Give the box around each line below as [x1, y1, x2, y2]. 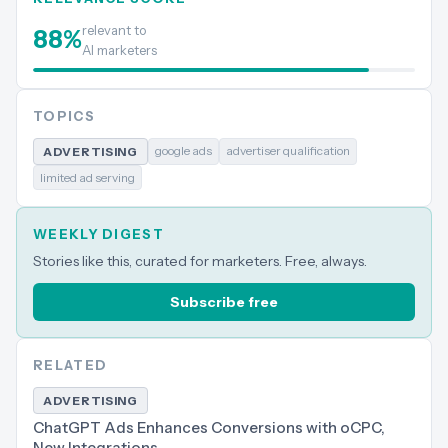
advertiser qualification [225, 143, 350, 158]
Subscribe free [170, 293, 278, 311]
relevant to [82, 22, 146, 38]
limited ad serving [40, 170, 135, 185]
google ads [154, 143, 212, 158]
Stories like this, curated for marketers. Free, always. [33, 252, 367, 270]
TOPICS [33, 108, 95, 124]
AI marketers [82, 42, 157, 58]
